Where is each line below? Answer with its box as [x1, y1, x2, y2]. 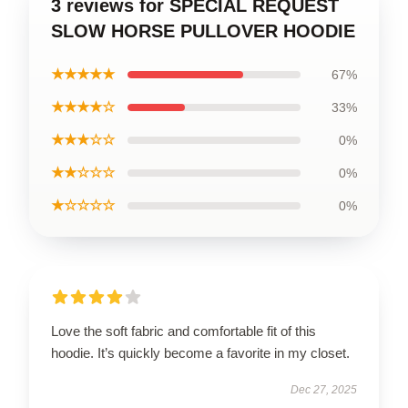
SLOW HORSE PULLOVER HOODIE [51, 20, 355, 41]
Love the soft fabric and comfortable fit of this [51, 322, 316, 339]
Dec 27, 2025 [291, 382, 357, 396]
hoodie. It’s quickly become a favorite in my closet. [51, 344, 350, 361]
